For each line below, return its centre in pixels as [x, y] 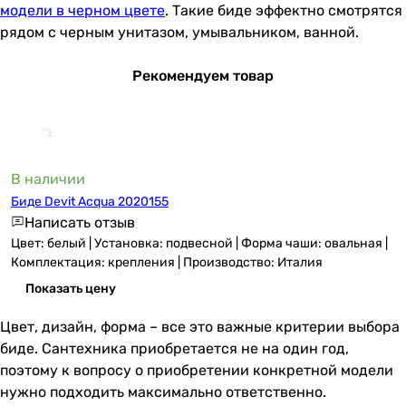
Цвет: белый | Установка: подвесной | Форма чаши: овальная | [199, 243]
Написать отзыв [80, 222]
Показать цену [71, 289]
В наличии [48, 179]
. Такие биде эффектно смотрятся [284, 10]
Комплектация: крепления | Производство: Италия [167, 262]
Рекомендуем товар [203, 76]
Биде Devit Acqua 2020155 [90, 202]
